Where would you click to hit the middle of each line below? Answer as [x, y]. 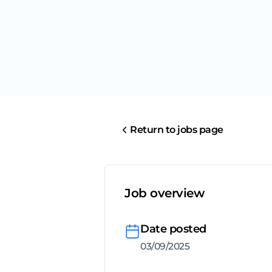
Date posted [173, 229]
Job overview [164, 193]
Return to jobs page [177, 130]
